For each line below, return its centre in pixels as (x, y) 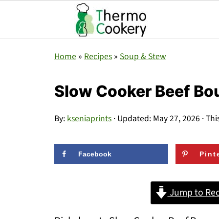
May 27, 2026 (176, 119)
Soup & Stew (143, 56)
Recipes (98, 56)
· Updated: (132, 119)
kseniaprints (89, 119)
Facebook (95, 154)
